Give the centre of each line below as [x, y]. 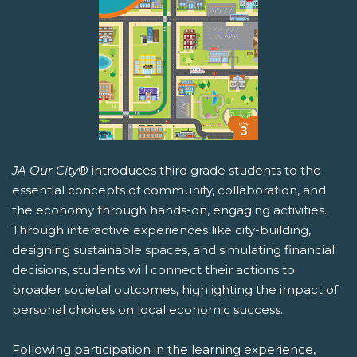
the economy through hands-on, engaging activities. [169, 210]
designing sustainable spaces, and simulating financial [173, 250]
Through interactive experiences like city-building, [161, 230]
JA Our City [45, 171]
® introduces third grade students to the [200, 171]
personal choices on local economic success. [147, 310]
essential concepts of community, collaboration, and [169, 190]
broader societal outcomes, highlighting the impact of [175, 290]
